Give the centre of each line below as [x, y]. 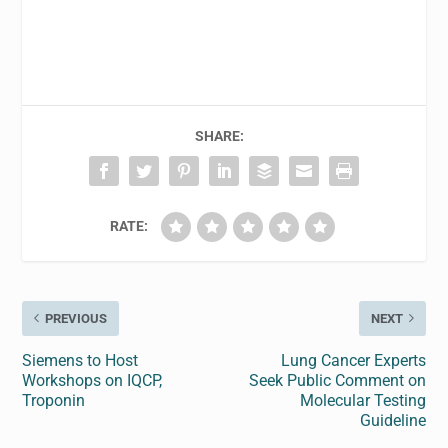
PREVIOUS [76, 318]
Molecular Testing [362, 400]
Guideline [392, 420]
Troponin [54, 400]
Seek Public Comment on [337, 380]
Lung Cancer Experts [353, 360]
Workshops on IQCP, [92, 380]
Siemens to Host [80, 360]
